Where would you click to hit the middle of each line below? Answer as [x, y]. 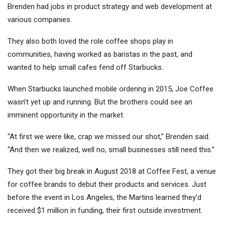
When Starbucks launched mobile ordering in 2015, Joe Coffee [110, 89]
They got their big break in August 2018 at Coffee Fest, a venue [112, 172]
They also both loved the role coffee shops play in [90, 41]
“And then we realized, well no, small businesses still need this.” [111, 150]
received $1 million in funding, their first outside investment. [105, 211]
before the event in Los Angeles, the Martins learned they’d [104, 198]
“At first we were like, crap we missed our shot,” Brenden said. [109, 137]
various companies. [40, 20]
